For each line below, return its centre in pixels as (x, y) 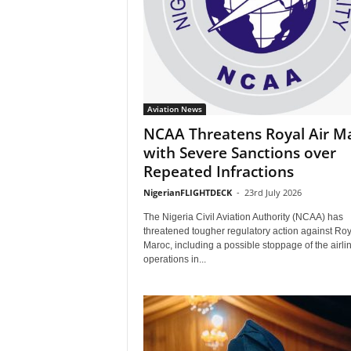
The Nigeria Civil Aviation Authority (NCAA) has (243, 217)
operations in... (174, 259)
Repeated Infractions (218, 172)
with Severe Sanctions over (239, 153)
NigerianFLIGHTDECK (187, 192)
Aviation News (174, 109)
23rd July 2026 (273, 192)
